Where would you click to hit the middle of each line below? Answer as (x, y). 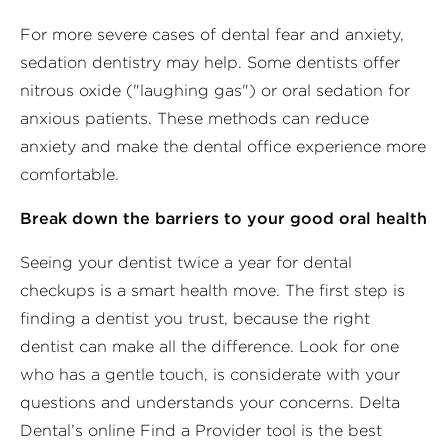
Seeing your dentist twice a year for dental (186, 262)
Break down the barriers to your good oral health (223, 218)
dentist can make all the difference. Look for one (209, 346)
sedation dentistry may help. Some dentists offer (210, 62)
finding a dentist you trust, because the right (195, 318)
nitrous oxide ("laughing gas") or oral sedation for (215, 90)
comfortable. (69, 174)
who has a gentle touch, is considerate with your (210, 374)
